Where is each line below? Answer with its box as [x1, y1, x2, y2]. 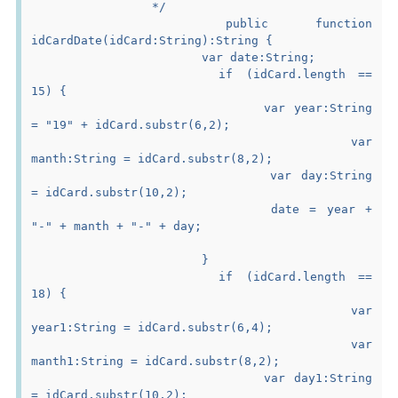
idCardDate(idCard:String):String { [31, 33, 274, 47]
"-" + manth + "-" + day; [31, 219, 203, 233]
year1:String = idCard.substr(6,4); [31, 320, 274, 334]
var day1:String [31, 370, 265, 385]
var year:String [31, 100, 265, 115]
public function [31, 16, 226, 30]
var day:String [31, 168, 270, 182]
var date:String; [202, 50, 316, 64]
